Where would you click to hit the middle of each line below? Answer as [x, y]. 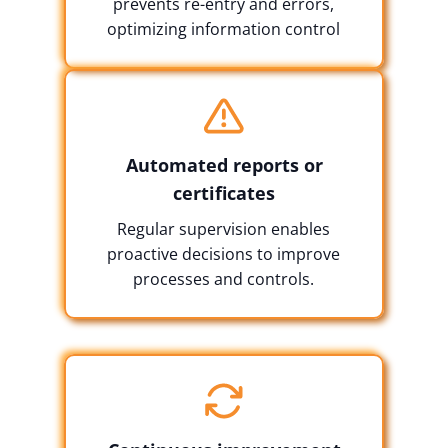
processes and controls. [224, 278]
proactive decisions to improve [224, 253]
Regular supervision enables [224, 228]
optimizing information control [224, 28]
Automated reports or [224, 164]
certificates [224, 192]
